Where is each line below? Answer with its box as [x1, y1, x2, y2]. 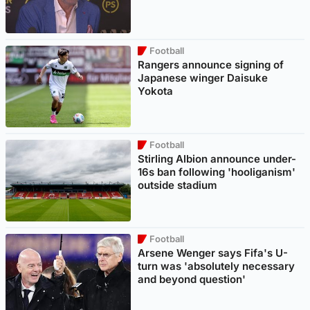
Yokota [138, 84, 174, 98]
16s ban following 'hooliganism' [138, 165, 296, 179]
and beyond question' [138, 272, 246, 286]
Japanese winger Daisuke [138, 71, 268, 84]
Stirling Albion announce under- [138, 152, 297, 165]
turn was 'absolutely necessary [138, 259, 295, 273]
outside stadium [138, 178, 218, 192]
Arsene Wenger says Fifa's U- [138, 246, 289, 259]
